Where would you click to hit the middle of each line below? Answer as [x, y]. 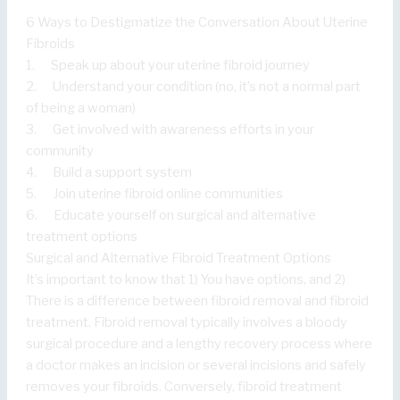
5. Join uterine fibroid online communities [155, 193]
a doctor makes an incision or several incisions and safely [196, 365]
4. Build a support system [109, 172]
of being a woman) [81, 108]
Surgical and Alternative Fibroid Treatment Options [179, 258]
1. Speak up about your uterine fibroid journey [168, 65]
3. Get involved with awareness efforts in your [171, 129]
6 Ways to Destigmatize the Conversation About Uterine [197, 22]
